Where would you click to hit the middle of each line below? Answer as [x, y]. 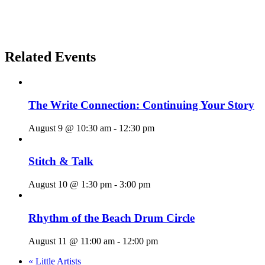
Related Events [50, 57]
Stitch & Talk [61, 161]
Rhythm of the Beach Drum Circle [112, 218]
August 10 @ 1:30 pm [70, 185]
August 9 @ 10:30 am [70, 128]
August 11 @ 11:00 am [72, 241]
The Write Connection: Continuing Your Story [141, 105]
